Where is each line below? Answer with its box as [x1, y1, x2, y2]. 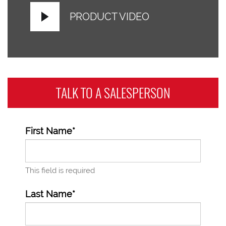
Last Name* [25, 189, 75, 199]
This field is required [25, 166, 95, 175]
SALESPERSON [103, 83, 171, 102]
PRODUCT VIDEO [70, 10, 149, 23]
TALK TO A [55, 83, 104, 102]
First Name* [25, 126, 75, 136]
